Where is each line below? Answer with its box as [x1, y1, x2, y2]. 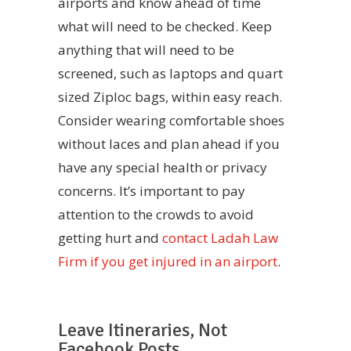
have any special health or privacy [58, 157, 267, 176]
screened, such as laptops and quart [58, 63, 283, 82]
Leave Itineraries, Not [58, 317, 227, 342]
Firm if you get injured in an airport [58, 251, 277, 270]
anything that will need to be [58, 40, 234, 59]
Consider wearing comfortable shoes [58, 110, 284, 129]
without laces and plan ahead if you [58, 134, 280, 153]
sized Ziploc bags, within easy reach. [58, 87, 282, 106]
